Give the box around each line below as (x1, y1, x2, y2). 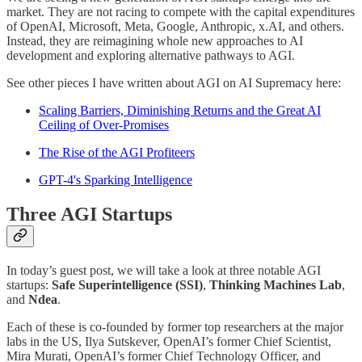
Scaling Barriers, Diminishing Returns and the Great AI (39, 103, 321, 118)
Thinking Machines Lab (209, 278, 342, 293)
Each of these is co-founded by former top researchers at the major (6, 320, 343, 335)
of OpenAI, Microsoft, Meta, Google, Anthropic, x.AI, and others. (6, 19, 344, 34)
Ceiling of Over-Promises (39, 118, 169, 133)
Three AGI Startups (6, 204, 172, 225)
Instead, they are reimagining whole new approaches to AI (6, 34, 303, 48)
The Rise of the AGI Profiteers (39, 145, 195, 160)
